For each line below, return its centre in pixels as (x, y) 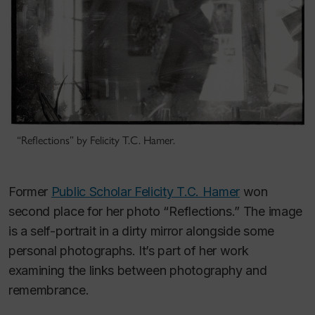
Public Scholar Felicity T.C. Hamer (146, 191)
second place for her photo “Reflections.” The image (155, 211)
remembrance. (49, 290)
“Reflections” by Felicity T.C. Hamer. (96, 140)
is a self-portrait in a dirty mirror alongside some (141, 231)
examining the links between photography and (138, 270)
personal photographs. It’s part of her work (129, 250)
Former (30, 191)
